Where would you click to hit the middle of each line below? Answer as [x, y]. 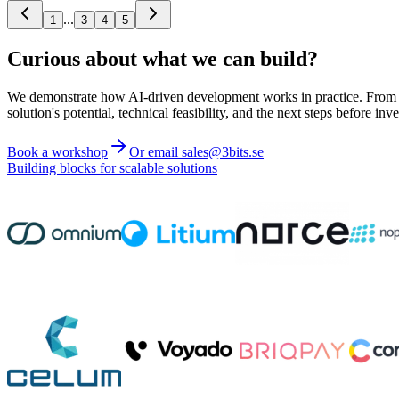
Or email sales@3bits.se [196, 151]
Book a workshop [57, 151]
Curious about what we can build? [163, 58]
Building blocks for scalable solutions [112, 167]
